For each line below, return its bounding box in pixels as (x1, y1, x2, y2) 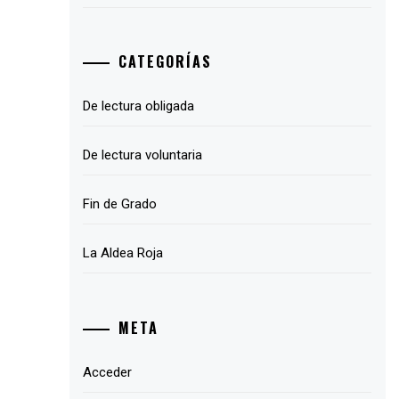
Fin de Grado (83, 196, 158, 213)
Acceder (83, 363, 133, 380)
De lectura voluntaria (83, 147, 203, 164)
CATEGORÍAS (118, 51, 213, 73)
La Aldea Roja (83, 245, 164, 262)
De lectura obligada (83, 98, 195, 115)
